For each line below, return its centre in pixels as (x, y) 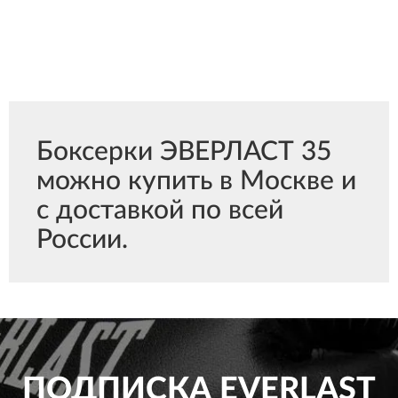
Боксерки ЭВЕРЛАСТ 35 (184, 152)
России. (82, 240)
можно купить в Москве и (196, 181)
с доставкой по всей (160, 211)
